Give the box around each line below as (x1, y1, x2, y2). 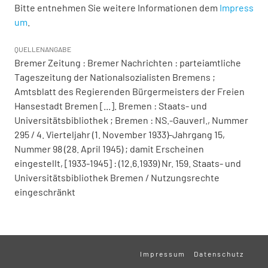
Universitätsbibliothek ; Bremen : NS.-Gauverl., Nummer (14, 114, 248, 126)
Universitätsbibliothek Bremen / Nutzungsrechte (14, 172, 220, 184)
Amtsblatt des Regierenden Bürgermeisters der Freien (14, 86, 245, 98)
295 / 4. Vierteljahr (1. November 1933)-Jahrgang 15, (14, 129, 225, 141)
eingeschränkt (14, 186, 75, 198)
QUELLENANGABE (14, 45, 71, 54)
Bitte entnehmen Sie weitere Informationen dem (14, 2, 220, 14)
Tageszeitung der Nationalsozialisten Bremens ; (14, 71, 215, 83)
